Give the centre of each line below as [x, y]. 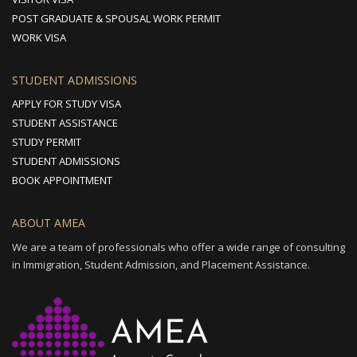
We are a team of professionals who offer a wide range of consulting [178, 247]
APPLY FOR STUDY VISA [67, 103]
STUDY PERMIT [47, 141]
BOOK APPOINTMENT [62, 180]
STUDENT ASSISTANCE [65, 122]
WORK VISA [39, 37]
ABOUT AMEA [49, 222]
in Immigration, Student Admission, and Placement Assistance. [161, 264]
